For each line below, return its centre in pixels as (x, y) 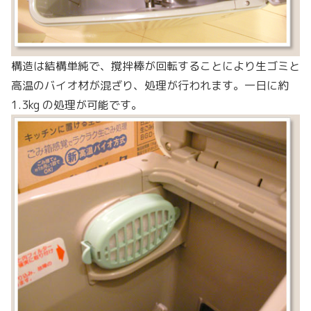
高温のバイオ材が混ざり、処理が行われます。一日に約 (150, 86)
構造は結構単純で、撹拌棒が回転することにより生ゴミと (155, 66)
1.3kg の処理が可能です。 (77, 105)
